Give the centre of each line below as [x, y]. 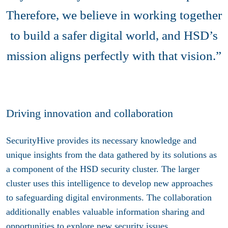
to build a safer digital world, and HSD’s [114, 35]
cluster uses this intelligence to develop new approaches [109, 183]
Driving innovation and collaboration [90, 113]
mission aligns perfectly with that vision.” [114, 55]
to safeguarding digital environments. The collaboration [109, 198]
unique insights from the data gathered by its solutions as [111, 155]
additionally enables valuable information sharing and [105, 212]
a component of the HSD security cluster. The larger [103, 169]
